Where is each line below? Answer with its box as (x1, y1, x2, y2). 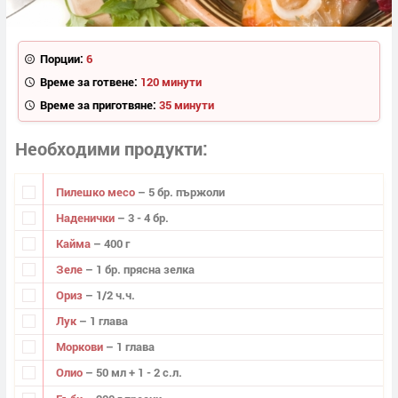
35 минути (158, 96, 214, 113)
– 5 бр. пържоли (137, 183, 225, 200)
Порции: (39, 50, 84, 67)
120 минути (139, 73, 202, 90)
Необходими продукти (15, 137, 203, 161)
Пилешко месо (55, 183, 138, 200)
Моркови (55, 338, 106, 355)
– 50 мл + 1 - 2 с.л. (84, 364, 182, 381)
